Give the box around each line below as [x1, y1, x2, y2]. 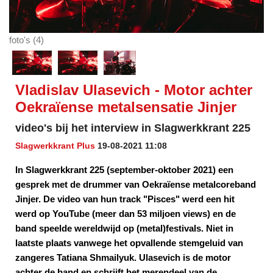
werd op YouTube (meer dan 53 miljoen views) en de [15, 208, 236, 219]
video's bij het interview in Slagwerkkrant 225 [15, 122, 250, 135]
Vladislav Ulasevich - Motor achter [15, 82, 252, 99]
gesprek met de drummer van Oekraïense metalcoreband [15, 179, 256, 190]
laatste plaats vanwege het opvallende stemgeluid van [15, 238, 243, 249]
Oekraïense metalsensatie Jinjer [15, 99, 236, 116]
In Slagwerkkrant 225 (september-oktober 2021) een [15, 165, 233, 175]
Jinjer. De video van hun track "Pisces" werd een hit [15, 194, 235, 205]
